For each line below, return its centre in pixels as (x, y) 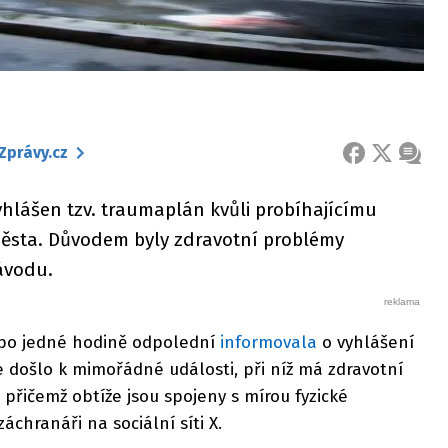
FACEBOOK (387, 161)
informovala (268, 342)
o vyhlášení (365, 342)
